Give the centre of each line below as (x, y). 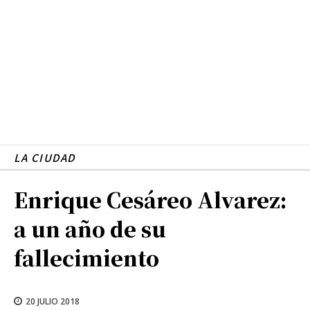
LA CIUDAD (45, 157)
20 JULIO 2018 (53, 301)
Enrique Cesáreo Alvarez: (151, 199)
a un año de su (90, 228)
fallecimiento (86, 257)
